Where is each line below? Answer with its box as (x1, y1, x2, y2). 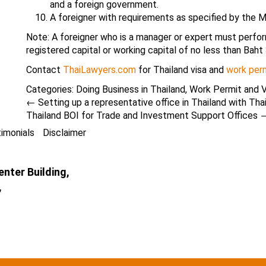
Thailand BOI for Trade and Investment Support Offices (26, 110, 260, 121)
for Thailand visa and (136, 64, 226, 75)
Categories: (26, 84, 76, 95)
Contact (26, 64, 63, 75)
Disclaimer (43, 127, 86, 138)
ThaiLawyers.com (63, 64, 136, 75)
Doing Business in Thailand (76, 84, 185, 95)
